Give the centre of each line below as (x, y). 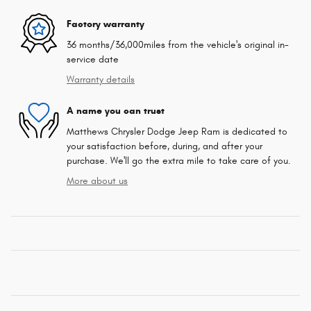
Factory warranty (106, 24)
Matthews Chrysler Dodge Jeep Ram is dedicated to (177, 131)
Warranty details (101, 79)
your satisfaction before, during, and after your (165, 146)
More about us (97, 180)
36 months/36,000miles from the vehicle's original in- (178, 44)
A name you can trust (116, 111)
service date (93, 59)
